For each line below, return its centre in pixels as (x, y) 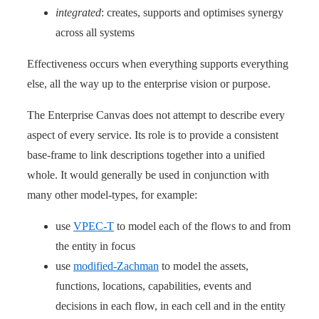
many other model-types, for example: (112, 194)
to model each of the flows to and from (202, 226)
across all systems (95, 32)
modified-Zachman (116, 266)
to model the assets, (204, 266)
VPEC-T (94, 226)
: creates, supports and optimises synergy (192, 12)
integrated (78, 12)
